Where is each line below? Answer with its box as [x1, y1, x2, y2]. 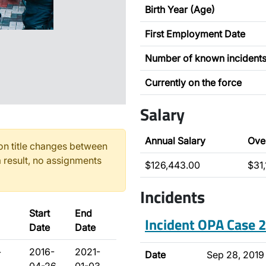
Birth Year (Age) [145, 4, 215, 15]
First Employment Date [145, 28, 245, 40]
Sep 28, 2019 [207, 249, 264, 261]
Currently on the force [145, 77, 242, 88]
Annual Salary [145, 135, 205, 147]
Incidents [140, 184, 205, 210]
